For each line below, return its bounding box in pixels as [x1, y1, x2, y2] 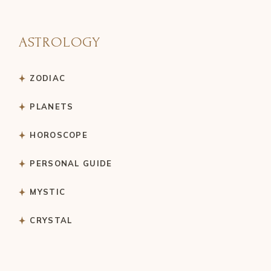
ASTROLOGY [19, 34, 101, 51]
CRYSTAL [30, 215, 73, 226]
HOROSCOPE [30, 130, 88, 140]
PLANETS [30, 102, 74, 112]
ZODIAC [30, 73, 66, 83]
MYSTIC [30, 187, 66, 197]
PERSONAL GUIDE [30, 158, 113, 169]
